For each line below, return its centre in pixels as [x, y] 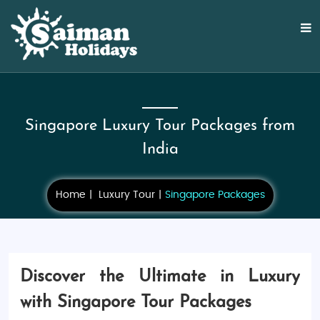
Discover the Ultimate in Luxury [160, 277]
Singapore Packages [215, 195]
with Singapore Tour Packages [136, 303]
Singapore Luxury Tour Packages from [160, 126]
